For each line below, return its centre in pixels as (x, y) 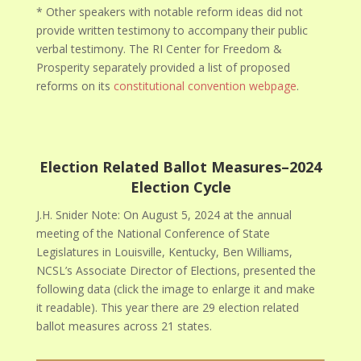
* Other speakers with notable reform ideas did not (170, 11)
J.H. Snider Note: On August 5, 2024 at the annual (164, 214)
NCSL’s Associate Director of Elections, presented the (176, 270)
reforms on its (75, 85)
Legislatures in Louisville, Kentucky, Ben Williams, (165, 251)
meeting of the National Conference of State (154, 233)
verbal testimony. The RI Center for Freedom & (160, 48)
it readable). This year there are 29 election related (168, 307)
